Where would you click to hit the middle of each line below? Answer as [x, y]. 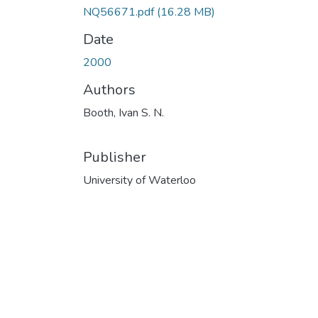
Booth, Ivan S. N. [124, 113]
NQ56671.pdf [120, 12]
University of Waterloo [139, 180]
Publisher [115, 157]
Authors [109, 89]
